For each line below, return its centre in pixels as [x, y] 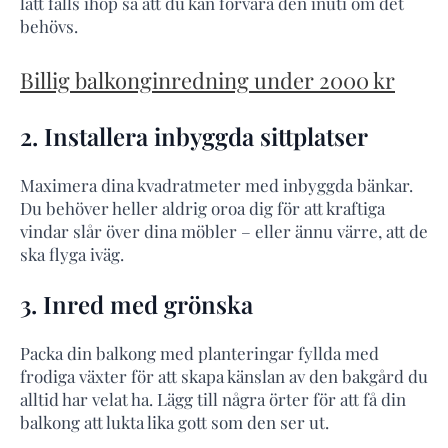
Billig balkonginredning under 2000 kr [207, 80]
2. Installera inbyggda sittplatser [194, 136]
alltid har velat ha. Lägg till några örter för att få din [213, 399]
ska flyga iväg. [72, 254]
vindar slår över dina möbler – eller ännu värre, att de [224, 231]
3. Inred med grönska [136, 304]
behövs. [49, 25]
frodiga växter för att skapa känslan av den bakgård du [224, 376]
